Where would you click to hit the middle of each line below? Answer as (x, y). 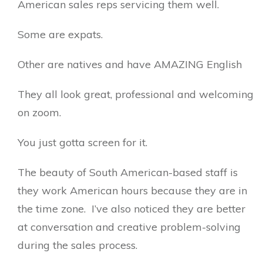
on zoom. (39, 112)
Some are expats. (60, 34)
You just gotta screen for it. (82, 142)
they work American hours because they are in (132, 190)
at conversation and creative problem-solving (129, 227)
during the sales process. (80, 245)
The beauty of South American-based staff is (128, 172)
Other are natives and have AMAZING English (130, 64)
